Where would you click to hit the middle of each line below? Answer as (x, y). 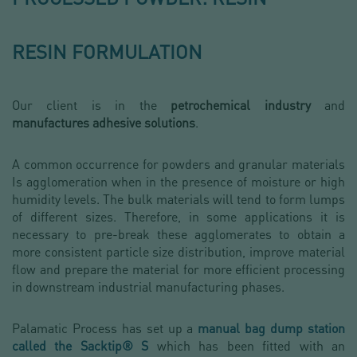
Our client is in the (92, 105)
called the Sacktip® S (80, 346)
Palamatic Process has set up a (105, 328)
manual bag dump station (272, 328)
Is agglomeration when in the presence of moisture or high (178, 182)
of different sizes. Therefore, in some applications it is (178, 217)
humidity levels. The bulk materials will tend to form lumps (178, 199)
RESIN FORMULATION (107, 52)
